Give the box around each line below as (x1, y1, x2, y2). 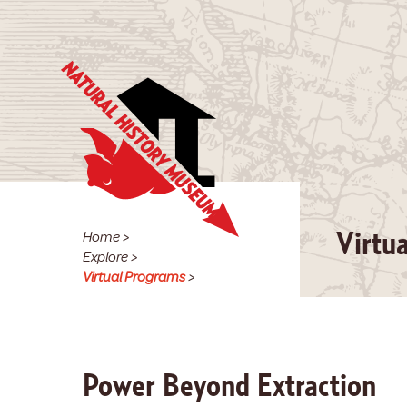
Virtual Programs (83, 268, 185, 286)
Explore (83, 248, 128, 266)
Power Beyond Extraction (83, 370, 376, 402)
